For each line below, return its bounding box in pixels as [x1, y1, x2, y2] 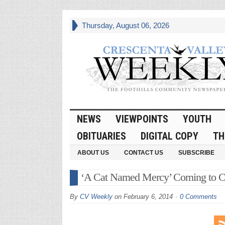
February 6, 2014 [123, 192, 173, 200]
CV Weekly [79, 192, 113, 200]
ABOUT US [77, 149, 109, 156]
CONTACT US [124, 149, 163, 156]
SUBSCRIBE [178, 149, 214, 156]
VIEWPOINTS [115, 113, 168, 125]
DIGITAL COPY [140, 130, 198, 142]
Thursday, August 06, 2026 [81, 21, 169, 30]
